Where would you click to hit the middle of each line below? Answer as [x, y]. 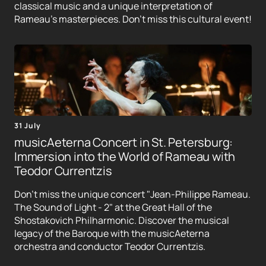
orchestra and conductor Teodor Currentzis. [110, 247]
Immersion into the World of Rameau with [125, 157]
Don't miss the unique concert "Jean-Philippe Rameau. [132, 194]
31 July [28, 126]
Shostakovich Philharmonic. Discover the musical [122, 221]
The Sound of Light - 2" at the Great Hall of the [113, 208]
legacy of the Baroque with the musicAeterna [112, 234]
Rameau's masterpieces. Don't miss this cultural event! [133, 19]
